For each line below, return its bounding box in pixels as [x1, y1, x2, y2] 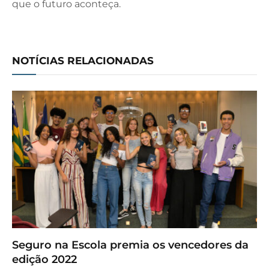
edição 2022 [12, 253, 77, 267]
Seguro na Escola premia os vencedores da [12, 238, 249, 252]
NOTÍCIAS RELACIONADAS [12, 54, 154, 67]
